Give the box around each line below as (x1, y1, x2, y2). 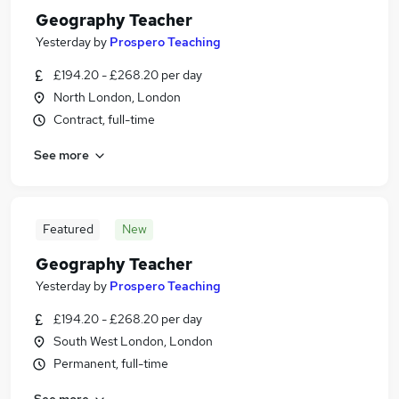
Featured (42, 221, 94, 237)
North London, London (53, 89, 181, 105)
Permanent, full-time (53, 355, 168, 371)
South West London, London (53, 333, 213, 349)
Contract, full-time (53, 111, 155, 127)
